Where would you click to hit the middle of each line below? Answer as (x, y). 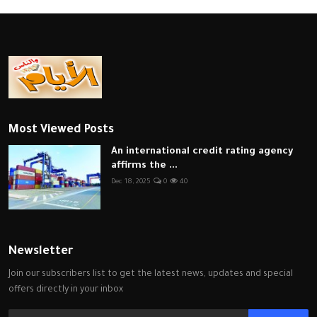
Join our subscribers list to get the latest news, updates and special (151, 275)
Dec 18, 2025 (131, 182)
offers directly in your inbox (66, 290)
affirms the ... (144, 166)
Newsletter (41, 252)
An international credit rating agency (202, 152)
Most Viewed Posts (61, 130)
